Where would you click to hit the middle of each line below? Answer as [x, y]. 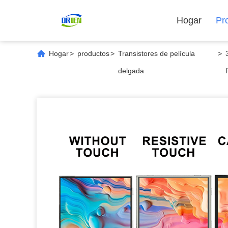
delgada [131, 71]
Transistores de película [156, 53]
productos [93, 53]
